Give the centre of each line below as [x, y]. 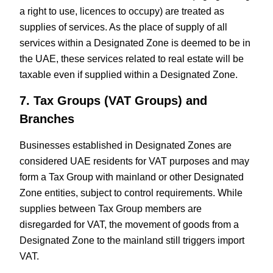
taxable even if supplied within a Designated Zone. [129, 74]
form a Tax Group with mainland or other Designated [132, 177]
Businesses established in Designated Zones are [126, 146]
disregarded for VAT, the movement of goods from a [129, 225]
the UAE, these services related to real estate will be [132, 58]
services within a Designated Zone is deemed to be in [135, 43]
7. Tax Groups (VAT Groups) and [114, 101]
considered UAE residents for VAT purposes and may [135, 161]
